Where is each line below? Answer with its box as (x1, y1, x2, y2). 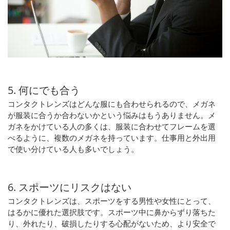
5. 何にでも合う (8, 83, 80, 98)
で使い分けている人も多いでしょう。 (8, 144, 139, 155)
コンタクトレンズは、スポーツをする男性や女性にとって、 (8, 196, 216, 206)
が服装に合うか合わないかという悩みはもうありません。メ (8, 110, 216, 121)
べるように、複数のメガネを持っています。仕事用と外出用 (8, 132, 216, 143)
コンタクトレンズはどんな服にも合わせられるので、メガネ (8, 99, 216, 109)
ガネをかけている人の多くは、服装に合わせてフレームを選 (8, 121, 216, 132)
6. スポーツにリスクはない (8, 180, 131, 195)
